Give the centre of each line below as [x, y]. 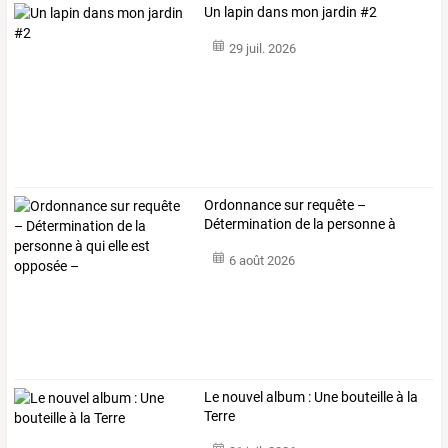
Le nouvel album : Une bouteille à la [311, 396]
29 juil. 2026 [262, 48]
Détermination [248, 223]
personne [355, 223]
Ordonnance [243, 204]
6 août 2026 [261, 261]
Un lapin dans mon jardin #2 [291, 12]
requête [329, 204]
